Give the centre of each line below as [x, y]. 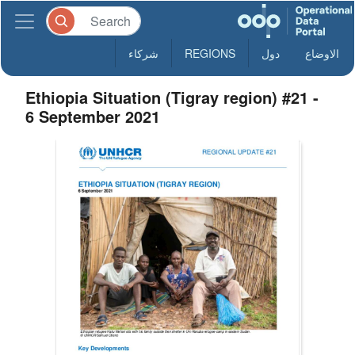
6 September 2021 [93, 116]
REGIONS [210, 53]
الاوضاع [322, 53]
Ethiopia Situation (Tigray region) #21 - [172, 97]
